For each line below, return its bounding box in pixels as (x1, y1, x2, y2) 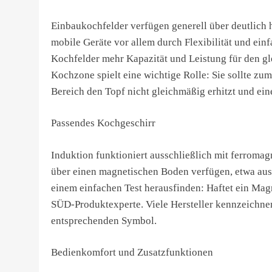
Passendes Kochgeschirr (51, 117, 155, 129)
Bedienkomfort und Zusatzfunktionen (51, 246, 213, 258)
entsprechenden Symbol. (51, 214, 157, 226)
